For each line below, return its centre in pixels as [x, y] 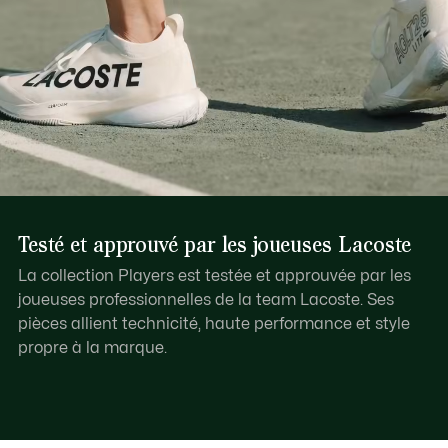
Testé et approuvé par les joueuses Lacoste [214, 244]
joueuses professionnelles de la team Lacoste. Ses [205, 300]
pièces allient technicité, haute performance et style [213, 324]
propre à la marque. [92, 348]
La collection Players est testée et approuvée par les [214, 276]
